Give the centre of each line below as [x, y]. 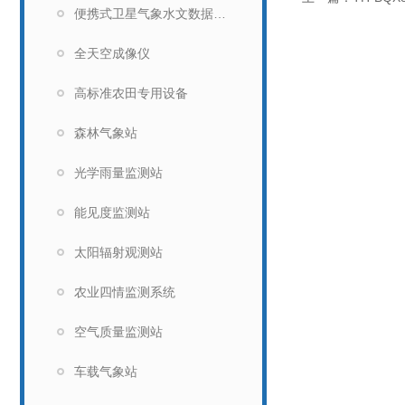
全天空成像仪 [112, 53]
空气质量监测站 [118, 332]
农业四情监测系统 [125, 292]
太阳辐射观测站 [118, 252]
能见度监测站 [112, 212]
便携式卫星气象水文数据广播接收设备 [220, 14]
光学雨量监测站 [118, 173]
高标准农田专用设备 [131, 93]
